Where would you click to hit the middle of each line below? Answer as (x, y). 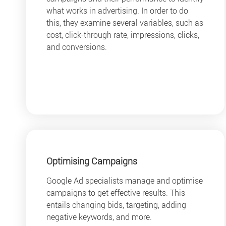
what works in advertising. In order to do (117, 11)
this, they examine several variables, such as (125, 23)
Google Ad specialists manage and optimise (125, 180)
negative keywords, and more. (99, 217)
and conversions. (77, 47)
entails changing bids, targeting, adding (116, 205)
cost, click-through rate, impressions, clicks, (123, 35)
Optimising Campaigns (92, 161)
